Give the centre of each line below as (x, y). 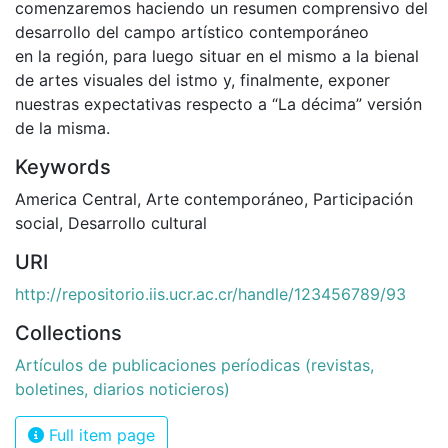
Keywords (63, 167)
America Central (76, 199)
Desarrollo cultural (137, 223)
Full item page (99, 435)
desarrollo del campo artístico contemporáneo (192, 32)
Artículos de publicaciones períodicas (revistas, (194, 365)
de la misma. (62, 128)
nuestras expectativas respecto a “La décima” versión (218, 104)
